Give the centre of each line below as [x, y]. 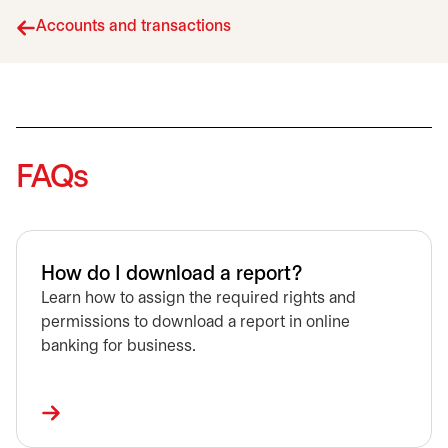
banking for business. [118, 346]
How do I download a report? [171, 274]
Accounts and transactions [133, 26]
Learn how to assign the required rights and [198, 298]
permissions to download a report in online [195, 322]
